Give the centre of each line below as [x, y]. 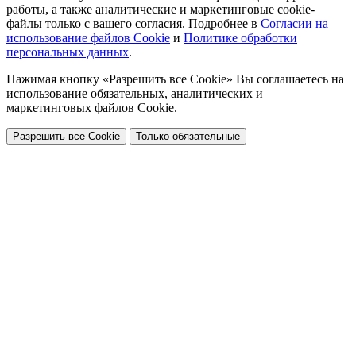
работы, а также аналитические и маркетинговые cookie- [161, 10]
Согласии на [294, 24]
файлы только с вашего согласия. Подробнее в [133, 24]
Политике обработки [240, 38]
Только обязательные [188, 137]
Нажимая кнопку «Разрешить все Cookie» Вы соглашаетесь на [175, 79]
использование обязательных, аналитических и [135, 94]
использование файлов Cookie [88, 38]
